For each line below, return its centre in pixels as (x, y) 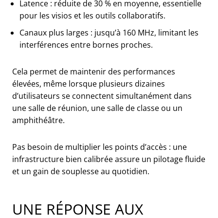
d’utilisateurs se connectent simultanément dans (102, 96)
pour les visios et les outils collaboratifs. (92, 15)
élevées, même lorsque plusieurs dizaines (89, 83)
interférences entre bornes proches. (86, 45)
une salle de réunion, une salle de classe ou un (97, 108)
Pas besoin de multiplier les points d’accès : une (100, 147)
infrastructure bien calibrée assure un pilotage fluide (109, 159)
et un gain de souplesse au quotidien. (81, 171)
